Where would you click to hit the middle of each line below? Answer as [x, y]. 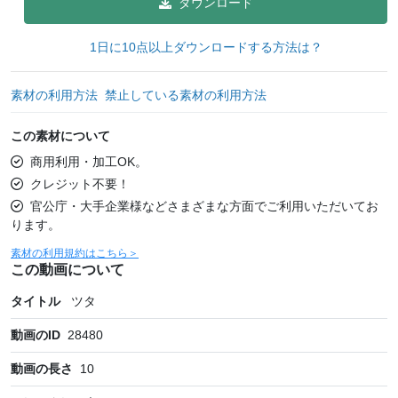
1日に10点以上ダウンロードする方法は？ [206, 47]
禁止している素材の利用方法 [186, 95]
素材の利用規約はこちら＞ [75, 253]
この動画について [68, 269]
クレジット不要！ [80, 183]
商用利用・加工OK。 [89, 161]
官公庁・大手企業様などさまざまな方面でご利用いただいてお [204, 206]
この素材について [60, 135]
